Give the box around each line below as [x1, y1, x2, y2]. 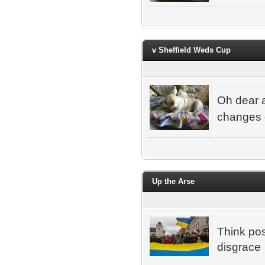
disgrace [217, 241, 261, 253]
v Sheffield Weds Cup [152, 46, 231, 54]
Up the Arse [152, 177, 195, 186]
